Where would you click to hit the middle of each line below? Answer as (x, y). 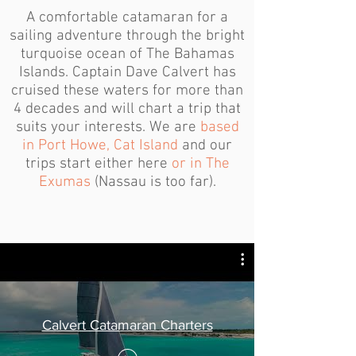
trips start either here (98, 164)
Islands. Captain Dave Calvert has (127, 73)
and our (205, 146)
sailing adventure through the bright (127, 36)
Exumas (66, 182)
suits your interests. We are (108, 128)
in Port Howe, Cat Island (100, 146)
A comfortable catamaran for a (127, 18)
